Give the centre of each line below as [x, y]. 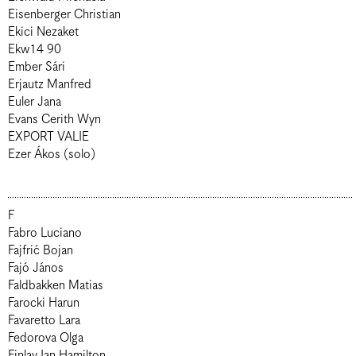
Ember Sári [37, 67]
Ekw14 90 [35, 50]
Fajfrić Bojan [41, 251]
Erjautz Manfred [50, 85]
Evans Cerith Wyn [89, 120]
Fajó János [36, 268]
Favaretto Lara [44, 321]
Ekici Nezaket [43, 32]
